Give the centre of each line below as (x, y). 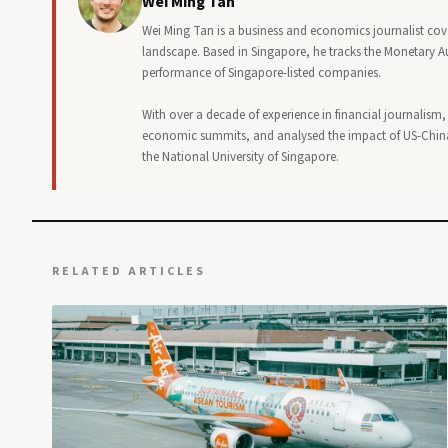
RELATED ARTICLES (129, 272)
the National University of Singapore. (240, 157)
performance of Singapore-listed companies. (261, 73)
